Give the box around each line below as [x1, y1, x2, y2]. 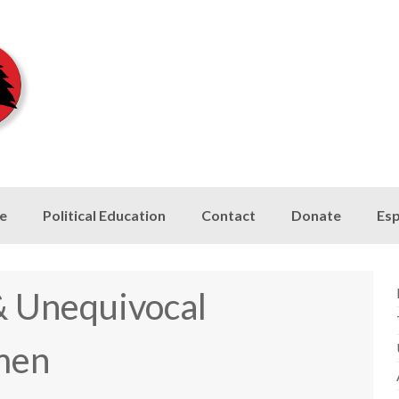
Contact [201, 207, 256, 224]
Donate [291, 207, 341, 224]
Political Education [43, 207, 166, 224]
